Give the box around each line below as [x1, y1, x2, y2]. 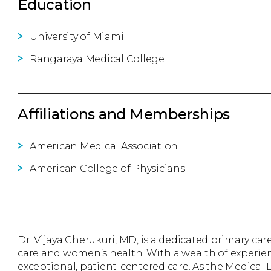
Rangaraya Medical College [30, 53, 165, 65]
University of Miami [30, 31, 124, 42]
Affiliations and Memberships [18, 105, 230, 123]
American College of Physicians [30, 163, 185, 174]
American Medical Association [30, 140, 178, 152]
